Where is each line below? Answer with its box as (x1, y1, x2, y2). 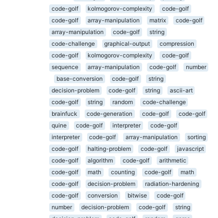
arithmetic (159, 157, 186, 164)
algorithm (88, 157, 113, 164)
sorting (187, 133, 206, 141)
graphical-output (104, 40, 150, 47)
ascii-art (169, 87, 193, 94)
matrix (149, 17, 166, 24)
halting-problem (88, 145, 131, 152)
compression (159, 40, 194, 47)
